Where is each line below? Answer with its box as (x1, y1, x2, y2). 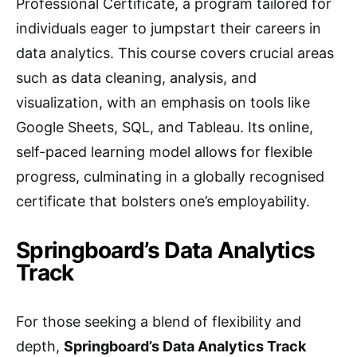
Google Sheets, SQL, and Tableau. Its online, (16, 119, 313, 135)
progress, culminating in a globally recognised (16, 168, 324, 185)
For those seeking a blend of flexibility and (16, 313, 301, 330)
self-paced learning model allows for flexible (16, 143, 312, 160)
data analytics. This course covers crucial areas (16, 45, 334, 61)
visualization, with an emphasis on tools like (16, 94, 310, 111)
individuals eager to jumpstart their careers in (16, 20, 321, 37)
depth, (16, 338, 64, 355)
